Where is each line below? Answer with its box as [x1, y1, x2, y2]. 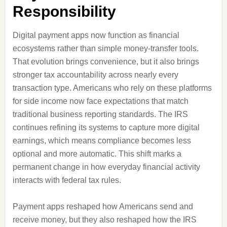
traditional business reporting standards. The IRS [12, 110, 188, 119]
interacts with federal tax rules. [12, 176, 121, 184]
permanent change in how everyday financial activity [12, 163, 200, 171]
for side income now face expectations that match [12, 97, 188, 105]
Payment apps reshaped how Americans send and [12, 202, 193, 211]
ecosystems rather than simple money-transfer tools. [12, 44, 199, 53]
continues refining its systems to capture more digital [12, 123, 200, 132]
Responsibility [12, 3, 116, 20]
